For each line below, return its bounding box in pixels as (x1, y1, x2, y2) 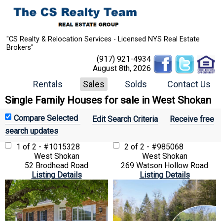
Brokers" (6, 43, 34, 52)
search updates (5, 126, 58, 136)
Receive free (170, 114, 214, 124)
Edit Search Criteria (92, 114, 158, 124)
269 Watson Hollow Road (121, 160, 208, 170)
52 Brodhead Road (25, 160, 88, 170)
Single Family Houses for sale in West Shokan (5, 94, 211, 106)
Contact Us (167, 78, 211, 89)
